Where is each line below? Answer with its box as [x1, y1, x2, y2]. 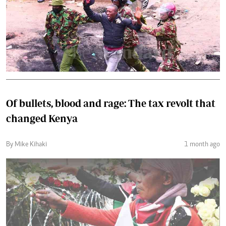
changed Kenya [6, 112, 78, 124]
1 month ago [184, 141, 220, 148]
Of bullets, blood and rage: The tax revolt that [6, 97, 215, 109]
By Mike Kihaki [6, 141, 47, 148]
